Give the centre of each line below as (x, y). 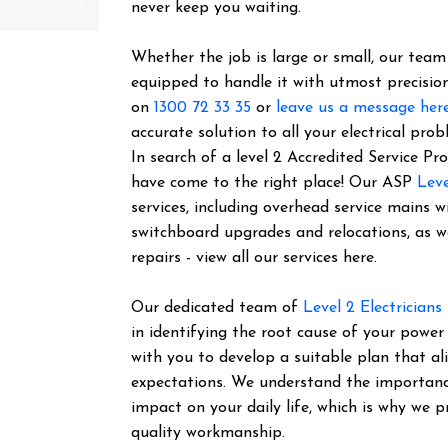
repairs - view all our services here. (254, 258)
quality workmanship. (208, 433)
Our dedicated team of (217, 308)
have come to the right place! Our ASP (274, 183)
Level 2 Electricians (373, 308)
